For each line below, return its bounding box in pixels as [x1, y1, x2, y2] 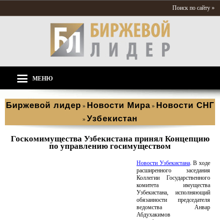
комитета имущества [137, 182, 210, 189]
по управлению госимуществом [49, 141, 171, 151]
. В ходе [190, 160, 211, 166]
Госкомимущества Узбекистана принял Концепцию [10, 134, 210, 143]
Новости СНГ [156, 101, 215, 110]
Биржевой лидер [5, 101, 81, 110]
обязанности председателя [137, 196, 210, 203]
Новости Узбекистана [137, 160, 190, 166]
